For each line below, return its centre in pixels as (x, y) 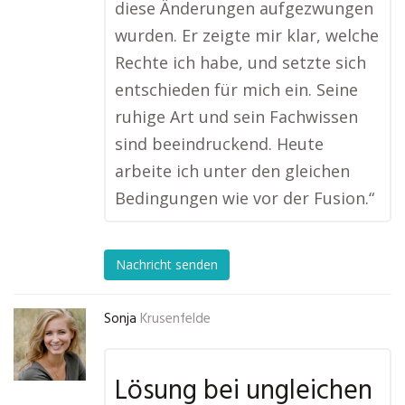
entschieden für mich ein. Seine (236, 89)
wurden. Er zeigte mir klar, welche (247, 35)
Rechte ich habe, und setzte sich (240, 62)
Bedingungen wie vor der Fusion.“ (245, 198)
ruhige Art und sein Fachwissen (236, 117)
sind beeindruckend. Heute (219, 144)
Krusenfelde (175, 319)
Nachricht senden (167, 265)
